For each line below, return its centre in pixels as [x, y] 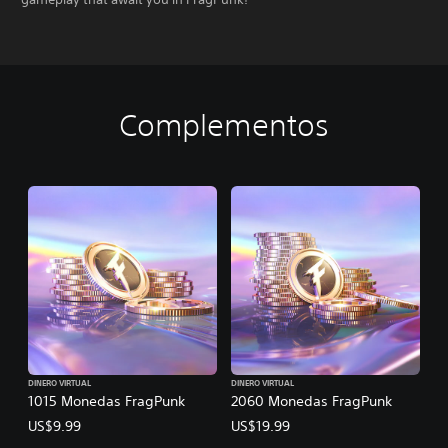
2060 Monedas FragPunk [311, 400]
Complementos [224, 125]
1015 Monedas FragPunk [106, 400]
